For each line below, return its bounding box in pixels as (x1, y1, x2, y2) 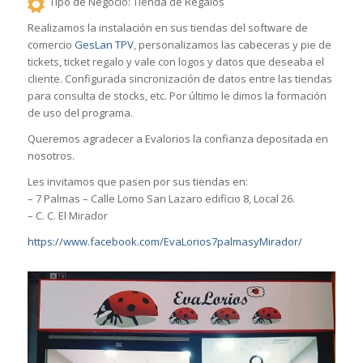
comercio (27, 36, 75, 52)
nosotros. (27, 147, 75, 163)
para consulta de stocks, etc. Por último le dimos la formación (27, 88, 327, 103)
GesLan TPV (74, 36, 134, 52)
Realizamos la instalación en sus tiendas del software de (27, 19, 308, 35)
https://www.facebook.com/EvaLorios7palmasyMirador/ (27, 234, 302, 250)
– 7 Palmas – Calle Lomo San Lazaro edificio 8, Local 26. (27, 191, 295, 207)
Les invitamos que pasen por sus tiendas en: (27, 174, 248, 190)
